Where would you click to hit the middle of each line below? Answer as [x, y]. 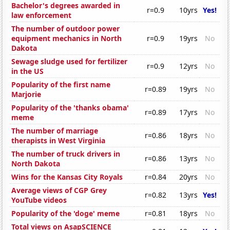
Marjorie [26, 94]
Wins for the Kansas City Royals [67, 177]
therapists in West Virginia [59, 141]
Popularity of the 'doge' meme [66, 214]
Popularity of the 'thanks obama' [70, 108]
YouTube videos [39, 200]
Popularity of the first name [61, 85]
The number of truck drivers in [66, 154]
